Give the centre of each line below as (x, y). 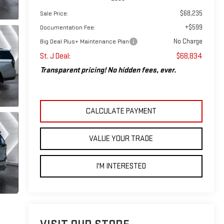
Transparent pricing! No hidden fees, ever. (108, 70)
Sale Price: (54, 13)
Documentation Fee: (67, 27)
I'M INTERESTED (121, 166)
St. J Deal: (55, 56)
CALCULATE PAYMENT (121, 111)
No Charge (188, 41)
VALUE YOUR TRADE (121, 138)
